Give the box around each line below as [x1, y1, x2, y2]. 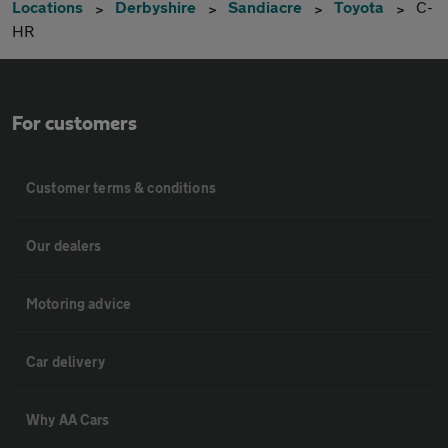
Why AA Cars [26, 410, 110, 428]
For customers [12, 113, 137, 134]
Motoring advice [26, 294, 132, 312]
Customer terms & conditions [26, 178, 216, 196]
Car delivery [26, 352, 105, 370]
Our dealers [26, 236, 102, 254]
